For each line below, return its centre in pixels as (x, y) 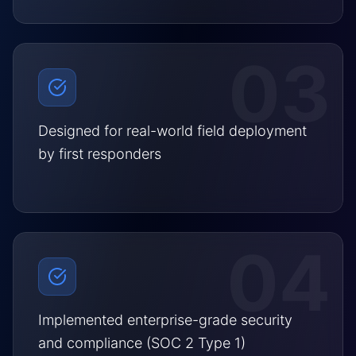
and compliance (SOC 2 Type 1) (142, 342)
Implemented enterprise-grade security (165, 319)
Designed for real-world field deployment (172, 130)
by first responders (100, 153)
